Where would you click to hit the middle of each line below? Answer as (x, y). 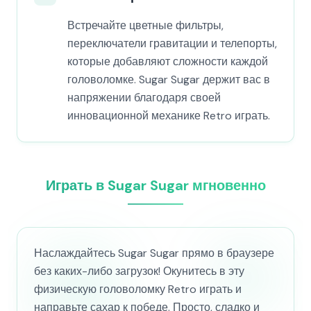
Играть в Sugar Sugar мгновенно (155, 185)
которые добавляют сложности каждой (168, 61)
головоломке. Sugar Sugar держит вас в (169, 79)
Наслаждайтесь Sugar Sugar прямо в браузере (154, 253)
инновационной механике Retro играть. (169, 116)
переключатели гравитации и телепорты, (172, 43)
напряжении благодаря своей (144, 98)
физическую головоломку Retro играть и (138, 289)
